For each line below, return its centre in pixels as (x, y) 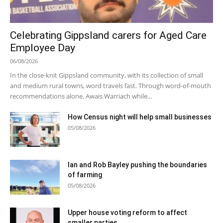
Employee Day (43, 48)
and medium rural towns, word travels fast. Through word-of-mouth (111, 85)
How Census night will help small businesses (140, 117)
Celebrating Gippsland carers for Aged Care (108, 35)
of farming (85, 174)
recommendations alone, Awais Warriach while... (81, 96)
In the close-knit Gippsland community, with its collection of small (107, 75)
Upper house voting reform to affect (127, 212)
